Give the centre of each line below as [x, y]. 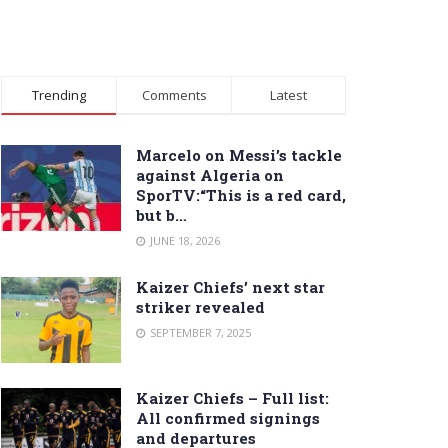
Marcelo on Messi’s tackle [239, 154]
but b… [161, 214]
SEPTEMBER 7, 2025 [199, 332]
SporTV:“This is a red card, [241, 194]
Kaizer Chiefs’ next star [230, 286]
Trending [59, 94]
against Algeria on [210, 174]
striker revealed [200, 306]
